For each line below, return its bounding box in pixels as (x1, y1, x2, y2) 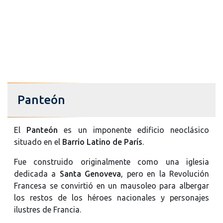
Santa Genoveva (59, 169, 121, 178)
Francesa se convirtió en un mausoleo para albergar (14, 181, 209, 190)
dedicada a (14, 169, 60, 178)
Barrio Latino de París (62, 137, 142, 146)
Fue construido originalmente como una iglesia (14, 157, 209, 166)
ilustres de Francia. (14, 205, 81, 214)
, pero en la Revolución (121, 169, 210, 178)
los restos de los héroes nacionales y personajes (14, 193, 209, 202)
